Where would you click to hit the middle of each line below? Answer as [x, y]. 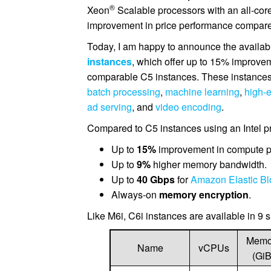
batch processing [124, 92]
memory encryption [204, 194]
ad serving [110, 107]
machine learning [203, 92]
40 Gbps [156, 179]
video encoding [189, 107]
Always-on [135, 194]
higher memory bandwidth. [209, 164]
